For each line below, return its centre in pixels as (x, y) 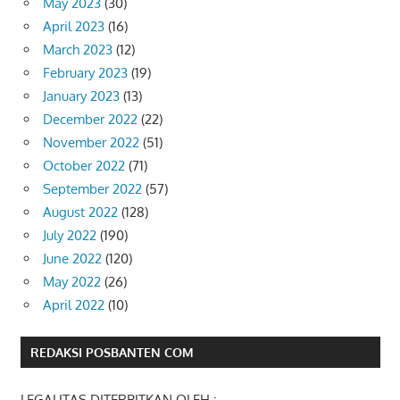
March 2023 (78, 49)
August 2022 (80, 212)
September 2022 (92, 188)
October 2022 (84, 165)
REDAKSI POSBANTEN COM (112, 352)
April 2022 (74, 304)
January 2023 (81, 96)
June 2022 (72, 258)
